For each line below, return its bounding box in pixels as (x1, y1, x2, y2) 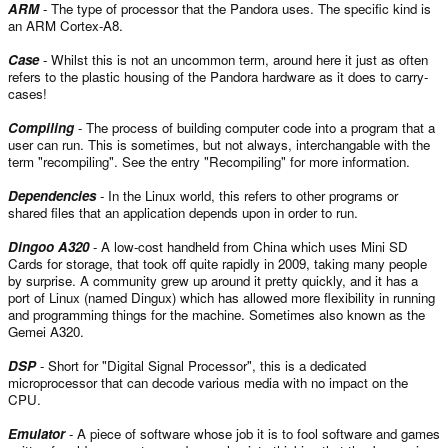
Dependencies (8, 185, 96, 205)
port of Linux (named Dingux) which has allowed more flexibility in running (8, 287, 435, 307)
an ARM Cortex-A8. (8, 15, 123, 35)
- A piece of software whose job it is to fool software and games (65, 423, 440, 443)
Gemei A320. (8, 321, 84, 341)
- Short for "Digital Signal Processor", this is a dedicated (36, 355, 366, 375)
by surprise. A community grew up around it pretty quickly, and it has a (8, 270, 418, 290)
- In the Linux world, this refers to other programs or (96, 185, 398, 205)
